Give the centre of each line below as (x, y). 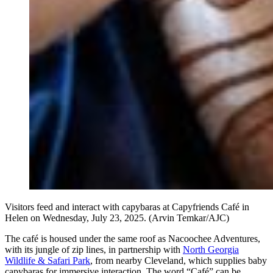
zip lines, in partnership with (127, 249)
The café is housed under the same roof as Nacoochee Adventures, (133, 238)
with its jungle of (37, 249)
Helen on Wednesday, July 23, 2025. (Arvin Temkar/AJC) (117, 218)
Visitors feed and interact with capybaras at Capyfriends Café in (127, 207)
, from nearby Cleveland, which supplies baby (179, 260)
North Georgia (211, 249)
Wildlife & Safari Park (48, 260)
